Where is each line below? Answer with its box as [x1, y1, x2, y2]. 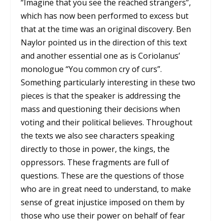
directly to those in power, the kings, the [21, 143, 170, 154]
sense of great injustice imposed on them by [21, 196, 185, 208]
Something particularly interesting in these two [21, 76, 196, 88]
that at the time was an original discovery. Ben [21, 23, 191, 35]
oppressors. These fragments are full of [21, 156, 170, 168]
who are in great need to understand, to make [21, 183, 191, 194]
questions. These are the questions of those [21, 170, 184, 181]
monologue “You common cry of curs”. [21, 63, 162, 74]
